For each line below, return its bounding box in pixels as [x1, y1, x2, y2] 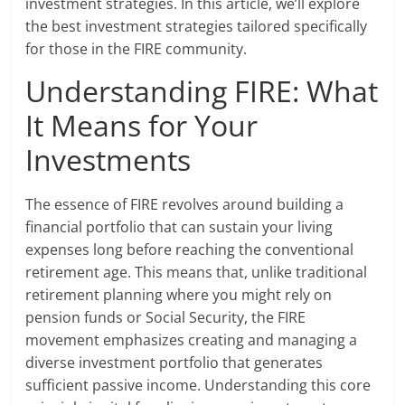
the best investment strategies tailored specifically [25, 16, 368, 37]
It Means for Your [25, 106, 259, 146]
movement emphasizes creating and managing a [25, 330, 358, 351]
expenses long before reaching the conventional [25, 240, 354, 260]
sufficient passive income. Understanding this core [25, 375, 372, 396]
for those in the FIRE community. [25, 39, 248, 60]
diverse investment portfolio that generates [25, 353, 324, 373]
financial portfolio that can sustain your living [25, 217, 334, 238]
